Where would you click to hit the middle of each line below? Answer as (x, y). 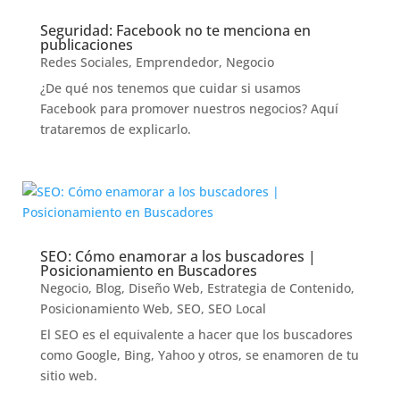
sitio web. (68, 375)
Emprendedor (177, 62)
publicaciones (86, 45)
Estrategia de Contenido (279, 288)
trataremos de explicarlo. (115, 129)
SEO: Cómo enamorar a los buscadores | (178, 256)
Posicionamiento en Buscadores (148, 271)
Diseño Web (164, 288)
